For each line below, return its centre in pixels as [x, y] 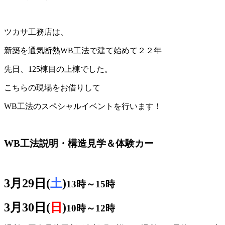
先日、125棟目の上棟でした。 [58, 69]
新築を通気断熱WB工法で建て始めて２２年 [83, 50]
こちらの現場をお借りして [52, 87]
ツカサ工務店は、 [36, 32]
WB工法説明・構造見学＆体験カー [79, 143]
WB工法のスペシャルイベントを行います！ [83, 106]
